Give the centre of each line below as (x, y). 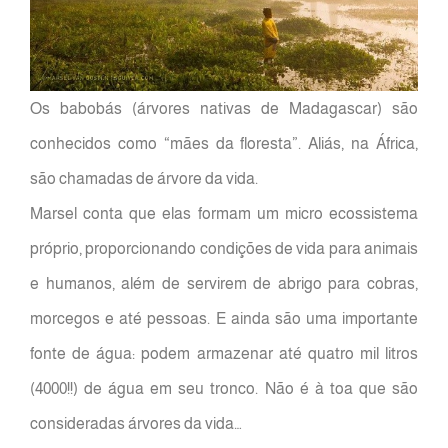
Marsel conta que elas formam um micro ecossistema (224, 214)
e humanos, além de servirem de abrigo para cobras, (224, 284)
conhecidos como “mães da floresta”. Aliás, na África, (224, 144)
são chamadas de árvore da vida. (144, 179)
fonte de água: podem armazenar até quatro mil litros (224, 354)
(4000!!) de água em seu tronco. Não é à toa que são (224, 389)
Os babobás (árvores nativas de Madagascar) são (224, 109)
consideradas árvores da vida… (136, 424)
